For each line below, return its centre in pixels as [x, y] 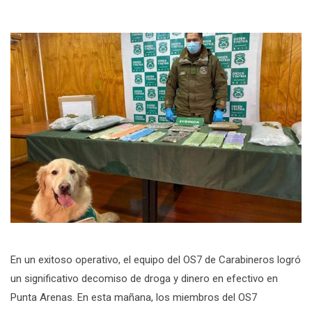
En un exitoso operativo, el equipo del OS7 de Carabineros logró [156, 259]
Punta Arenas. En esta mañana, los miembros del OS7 [134, 297]
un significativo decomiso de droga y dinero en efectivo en [144, 278]
